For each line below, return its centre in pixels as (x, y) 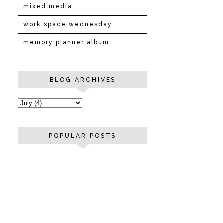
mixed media (48, 6)
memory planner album (66, 42)
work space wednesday (68, 24)
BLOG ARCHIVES (83, 80)
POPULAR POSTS (83, 136)
